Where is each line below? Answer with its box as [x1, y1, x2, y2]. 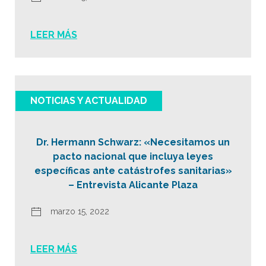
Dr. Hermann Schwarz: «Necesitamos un [36, 137, 230, 148]
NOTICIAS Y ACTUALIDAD [30, 95, 147, 106]
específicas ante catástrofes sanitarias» [34, 165, 232, 176]
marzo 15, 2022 [50, 207, 109, 216]
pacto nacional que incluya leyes [53, 151, 213, 162]
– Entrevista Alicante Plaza [68, 179, 198, 191]
